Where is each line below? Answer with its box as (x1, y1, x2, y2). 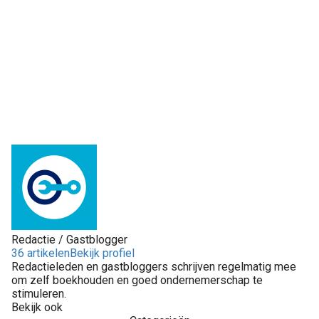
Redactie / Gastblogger (11, 232, 127, 246)
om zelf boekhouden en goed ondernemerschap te (11, 273, 263, 287)
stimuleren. (11, 286, 66, 300)
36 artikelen (11, 246, 70, 260)
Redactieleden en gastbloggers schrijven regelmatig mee (11, 259, 296, 273)
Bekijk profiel (70, 246, 135, 260)
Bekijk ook (11, 300, 63, 314)
